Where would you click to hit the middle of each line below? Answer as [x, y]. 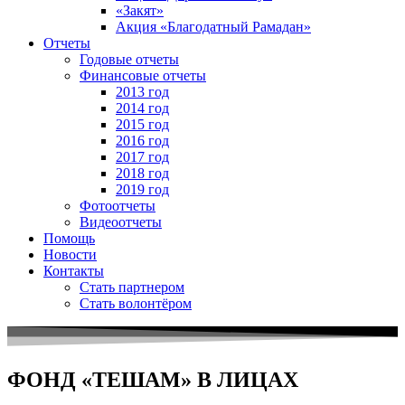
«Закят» [140, 11]
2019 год [142, 190]
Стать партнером [132, 287]
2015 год [142, 125]
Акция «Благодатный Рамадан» [213, 27]
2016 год [142, 141]
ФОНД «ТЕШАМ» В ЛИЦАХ [153, 380]
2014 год [142, 108]
